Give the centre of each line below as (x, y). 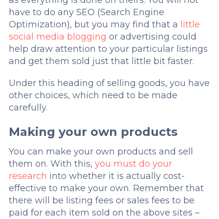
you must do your (133, 164)
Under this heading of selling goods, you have (109, 83)
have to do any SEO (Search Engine (86, 12)
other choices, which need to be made (93, 95)
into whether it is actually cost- (116, 176)
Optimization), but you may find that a (94, 24)
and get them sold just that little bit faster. (101, 61)
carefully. (28, 108)
